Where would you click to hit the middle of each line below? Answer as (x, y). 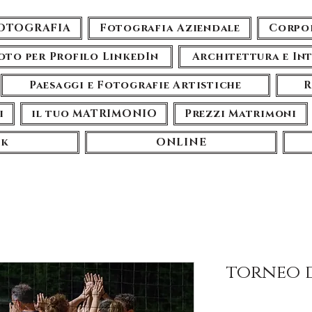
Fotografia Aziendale (170, 28)
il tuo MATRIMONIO (94, 114)
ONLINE (181, 142)
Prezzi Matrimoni (240, 114)
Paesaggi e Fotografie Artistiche (135, 85)
